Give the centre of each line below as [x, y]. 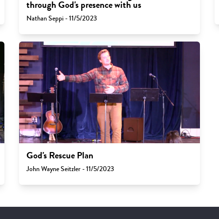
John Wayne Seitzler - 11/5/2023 [70, 169]
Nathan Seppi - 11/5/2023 [61, 18]
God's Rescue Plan [60, 155]
